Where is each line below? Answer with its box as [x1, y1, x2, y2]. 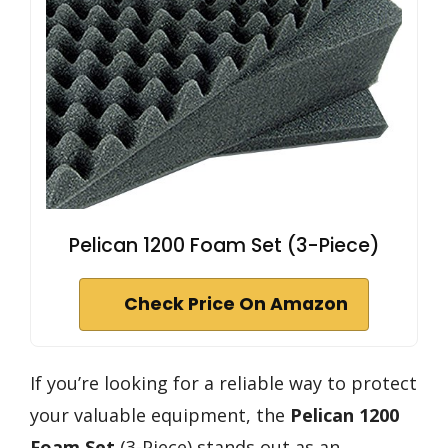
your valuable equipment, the [30, 402, 290, 427]
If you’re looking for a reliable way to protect [30, 370, 417, 395]
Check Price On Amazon [124, 291, 348, 316]
